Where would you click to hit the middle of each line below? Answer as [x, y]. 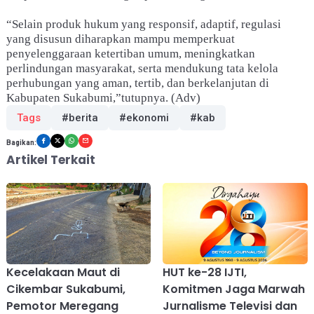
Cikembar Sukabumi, [66, 289]
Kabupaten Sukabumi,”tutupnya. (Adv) [103, 97]
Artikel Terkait [50, 159]
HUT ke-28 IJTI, [205, 272]
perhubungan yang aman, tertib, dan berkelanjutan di [137, 83]
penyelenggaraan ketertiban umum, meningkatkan [130, 53]
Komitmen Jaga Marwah [234, 289]
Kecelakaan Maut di [63, 272]
